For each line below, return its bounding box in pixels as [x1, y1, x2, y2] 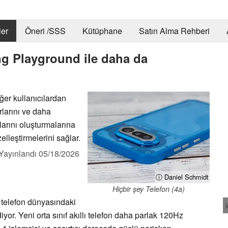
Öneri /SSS [24, 25, 66, 37]
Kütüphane [82, 25, 122, 37]
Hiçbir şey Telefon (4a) [112, 183, 185, 194]
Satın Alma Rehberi [138, 25, 210, 37]
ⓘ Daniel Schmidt [156, 172, 209, 182]
